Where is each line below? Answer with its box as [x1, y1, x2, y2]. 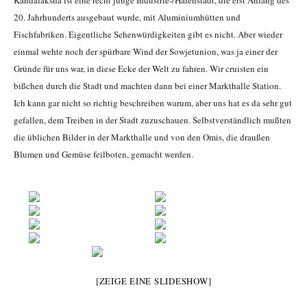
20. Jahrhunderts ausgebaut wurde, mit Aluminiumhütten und [14, 11, 241, 24]
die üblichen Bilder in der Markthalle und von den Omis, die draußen [14, 131, 270, 144]
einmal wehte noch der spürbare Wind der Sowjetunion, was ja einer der [14, 45, 278, 58]
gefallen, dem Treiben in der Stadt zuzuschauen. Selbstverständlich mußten [14, 114, 291, 127]
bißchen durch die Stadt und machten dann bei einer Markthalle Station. [14, 79, 281, 93]
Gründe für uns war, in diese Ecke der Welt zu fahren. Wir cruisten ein [14, 62, 269, 75]
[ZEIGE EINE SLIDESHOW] [95, 275, 212, 288]
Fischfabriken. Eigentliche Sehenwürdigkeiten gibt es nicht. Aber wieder [14, 28, 282, 41]
